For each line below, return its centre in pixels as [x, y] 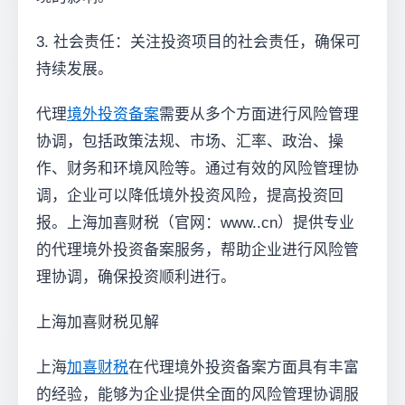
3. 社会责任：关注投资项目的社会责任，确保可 [198, 42]
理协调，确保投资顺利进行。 [136, 277]
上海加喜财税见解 [98, 322]
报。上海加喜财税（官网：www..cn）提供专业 [195, 223]
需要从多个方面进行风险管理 [259, 114]
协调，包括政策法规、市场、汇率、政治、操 [190, 141]
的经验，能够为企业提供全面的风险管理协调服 [198, 395]
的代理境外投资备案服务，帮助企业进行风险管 [198, 250]
